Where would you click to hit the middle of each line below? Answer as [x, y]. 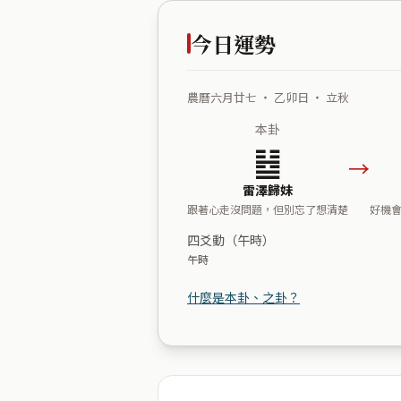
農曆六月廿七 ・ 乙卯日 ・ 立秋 [268, 97]
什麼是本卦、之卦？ [243, 297]
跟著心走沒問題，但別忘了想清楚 [268, 209]
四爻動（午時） [231, 239]
